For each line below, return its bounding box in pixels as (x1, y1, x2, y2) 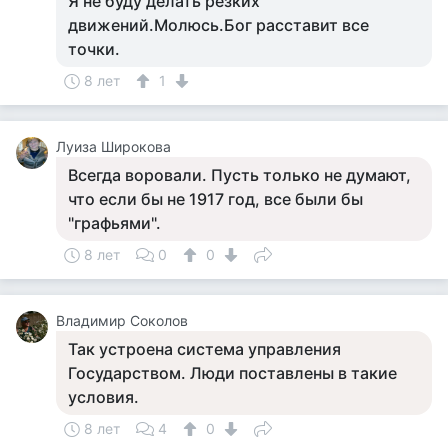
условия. (68, 387, 139, 407)
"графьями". (68, 213, 161, 233)
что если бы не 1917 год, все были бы (68, 189, 363, 209)
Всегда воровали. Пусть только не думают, (68, 165, 411, 185)
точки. (68, 39, 120, 59)
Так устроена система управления (68, 339, 341, 359)
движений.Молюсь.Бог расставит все (68, 15, 369, 35)
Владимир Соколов (56, 312, 188, 329)
